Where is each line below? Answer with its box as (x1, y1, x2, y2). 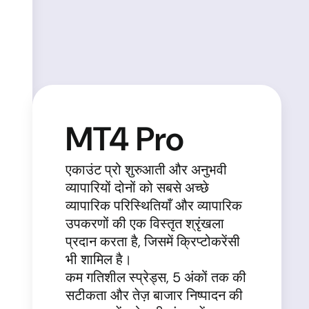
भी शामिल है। (65, 250, 132, 268)
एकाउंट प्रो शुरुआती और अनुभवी (65, 161, 227, 179)
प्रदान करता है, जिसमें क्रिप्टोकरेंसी (65, 232, 240, 250)
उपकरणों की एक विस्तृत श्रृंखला (65, 215, 224, 232)
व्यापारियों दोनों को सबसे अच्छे (65, 179, 209, 197)
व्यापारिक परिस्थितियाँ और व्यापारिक (65, 197, 242, 215)
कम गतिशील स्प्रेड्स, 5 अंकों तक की (65, 268, 246, 286)
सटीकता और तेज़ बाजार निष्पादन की (65, 286, 243, 304)
